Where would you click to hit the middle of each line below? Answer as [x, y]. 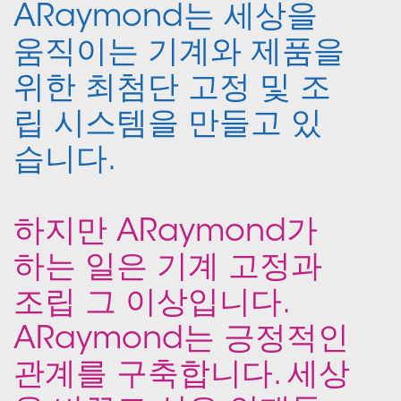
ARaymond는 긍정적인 [181, 341]
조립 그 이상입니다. [150, 305]
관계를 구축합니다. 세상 [182, 377]
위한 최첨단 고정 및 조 [172, 90]
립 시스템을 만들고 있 [168, 126]
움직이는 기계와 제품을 [179, 55]
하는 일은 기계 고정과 [168, 269]
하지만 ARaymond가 [166, 234]
